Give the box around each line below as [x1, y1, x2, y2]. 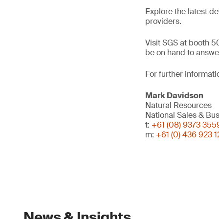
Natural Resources [145, 100, 212, 110]
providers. [145, 16, 181, 26]
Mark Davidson [145, 90, 203, 101]
